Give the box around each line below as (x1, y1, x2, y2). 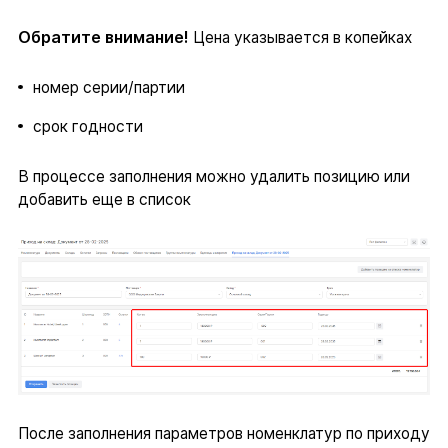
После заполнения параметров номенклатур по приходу (17, 423, 430, 443)
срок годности (32, 116, 143, 136)
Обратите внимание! (17, 27, 189, 48)
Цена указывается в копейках (188, 28, 412, 48)
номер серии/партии (32, 78, 185, 98)
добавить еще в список (17, 190, 191, 210)
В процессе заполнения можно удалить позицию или (17, 167, 410, 187)
